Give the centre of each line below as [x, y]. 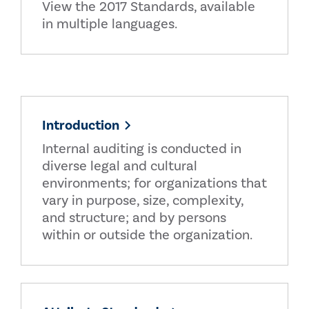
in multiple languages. [110, 24]
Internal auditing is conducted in [142, 149]
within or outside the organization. [147, 235]
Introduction [81, 126]
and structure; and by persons [134, 218]
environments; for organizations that [154, 183]
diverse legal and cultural [120, 166]
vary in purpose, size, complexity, [143, 201]
